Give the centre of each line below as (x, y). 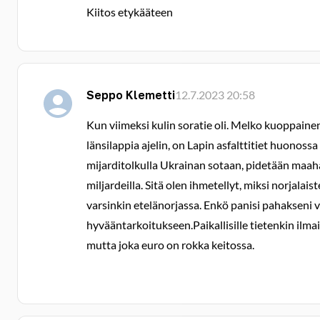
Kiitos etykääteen (130, 12)
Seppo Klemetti (131, 95)
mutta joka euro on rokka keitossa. (170, 245)
